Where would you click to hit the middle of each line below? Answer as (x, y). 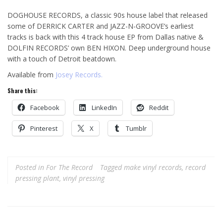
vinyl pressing (84, 178)
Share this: (23, 90)
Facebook (45, 107)
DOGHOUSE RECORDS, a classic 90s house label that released (108, 15)
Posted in (31, 167)
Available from (31, 74)
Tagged (112, 167)
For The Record (69, 167)
